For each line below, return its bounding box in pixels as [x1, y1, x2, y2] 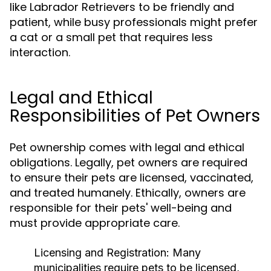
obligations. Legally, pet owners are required [10, 155, 247, 170]
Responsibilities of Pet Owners [10, 104, 260, 128]
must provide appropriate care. [10, 215, 180, 230]
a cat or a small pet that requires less [10, 30, 213, 45]
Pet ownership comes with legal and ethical [10, 140, 244, 155]
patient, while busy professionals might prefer [10, 15, 258, 30]
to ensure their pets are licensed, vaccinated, [10, 170, 253, 185]
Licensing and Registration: [34, 246, 169, 259]
